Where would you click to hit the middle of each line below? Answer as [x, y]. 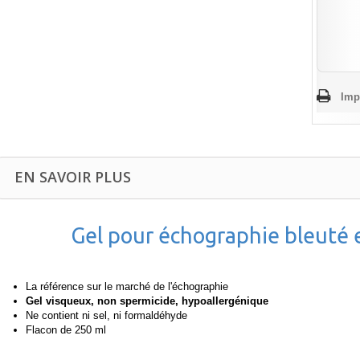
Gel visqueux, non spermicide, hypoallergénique [147, 301]
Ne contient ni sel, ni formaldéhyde [106, 315]
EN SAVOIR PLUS [73, 177]
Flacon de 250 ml [66, 330]
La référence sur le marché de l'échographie [127, 286]
